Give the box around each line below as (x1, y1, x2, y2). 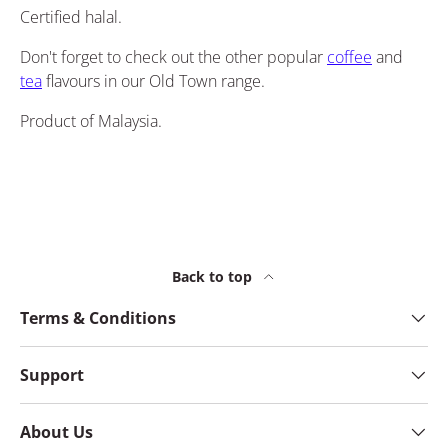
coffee (327, 46, 372, 68)
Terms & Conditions (20, 307, 176, 330)
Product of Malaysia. (20, 110, 162, 132)
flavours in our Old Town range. (42, 70, 265, 92)
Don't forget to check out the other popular (20, 46, 327, 68)
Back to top (172, 267, 256, 287)
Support (20, 364, 84, 387)
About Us (20, 421, 93, 444)
